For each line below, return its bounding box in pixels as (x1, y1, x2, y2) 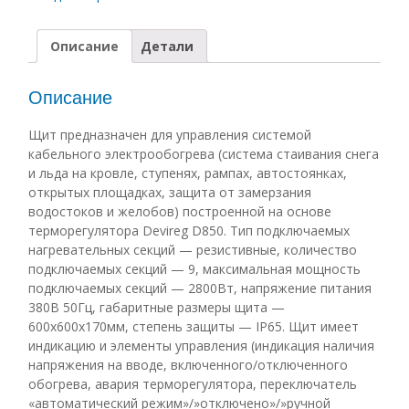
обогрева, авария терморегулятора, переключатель (27, 374, 357, 393)
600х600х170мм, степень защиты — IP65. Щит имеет (27, 317, 359, 335)
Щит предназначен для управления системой (27, 125, 311, 143)
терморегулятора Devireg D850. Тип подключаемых (27, 221, 350, 239)
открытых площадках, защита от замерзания (27, 183, 311, 201)
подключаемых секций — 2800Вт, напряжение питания (27, 278, 372, 297)
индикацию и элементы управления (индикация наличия (27, 336, 374, 354)
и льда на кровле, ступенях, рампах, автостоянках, (27, 163, 347, 182)
